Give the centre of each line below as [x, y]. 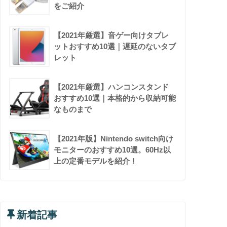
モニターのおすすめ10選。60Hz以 [112, 149]
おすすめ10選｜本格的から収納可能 [115, 98]
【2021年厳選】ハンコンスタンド [111, 87]
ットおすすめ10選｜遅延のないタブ [115, 46]
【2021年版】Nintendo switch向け [114, 138]
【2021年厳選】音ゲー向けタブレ [111, 35]
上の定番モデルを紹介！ [96, 161]
